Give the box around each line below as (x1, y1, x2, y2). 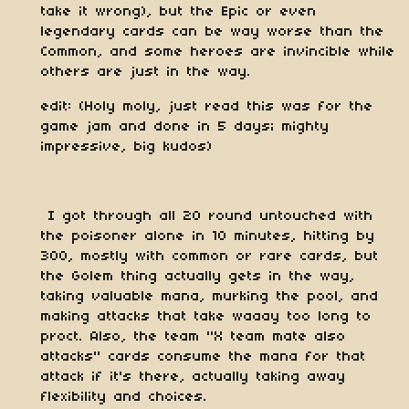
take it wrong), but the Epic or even (41, 4, 317, 19)
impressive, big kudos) (41, 139, 220, 154)
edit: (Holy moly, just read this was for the (41, 99, 373, 114)
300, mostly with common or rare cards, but (41, 248, 379, 264)
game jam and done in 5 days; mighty (41, 119, 330, 134)
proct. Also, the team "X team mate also (41, 329, 346, 344)
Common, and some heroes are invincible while (41, 44, 395, 59)
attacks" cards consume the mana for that (41, 349, 366, 364)
